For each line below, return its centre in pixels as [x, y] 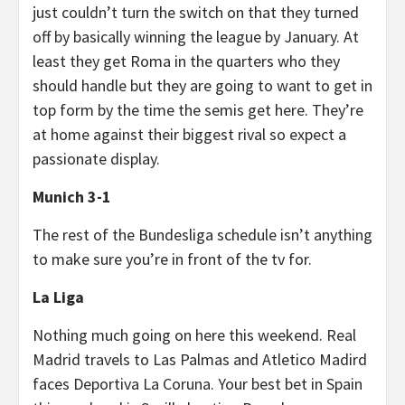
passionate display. [96, 159]
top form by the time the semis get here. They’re [198, 110]
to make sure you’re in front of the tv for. [172, 259]
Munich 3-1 [72, 197]
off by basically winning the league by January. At [196, 37]
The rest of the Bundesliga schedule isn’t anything [202, 235]
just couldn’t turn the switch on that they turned [196, 12]
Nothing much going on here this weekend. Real [194, 335]
